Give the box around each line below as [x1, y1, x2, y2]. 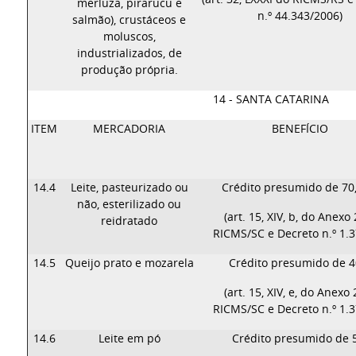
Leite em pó [98, 331, 161, 346]
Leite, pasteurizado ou [70, 180, 188, 195]
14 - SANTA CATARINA [213, 91, 330, 106]
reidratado [101, 213, 158, 228]
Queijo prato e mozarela [64, 255, 194, 270]
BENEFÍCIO [272, 121, 329, 136]
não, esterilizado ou [77, 196, 182, 211]
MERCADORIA [93, 121, 166, 136]
